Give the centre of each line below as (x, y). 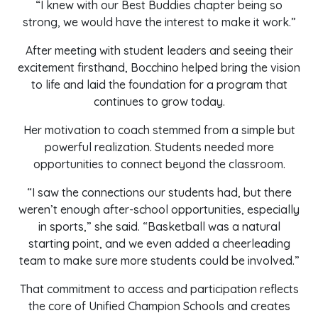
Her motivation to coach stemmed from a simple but (159, 130)
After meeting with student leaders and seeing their (159, 50)
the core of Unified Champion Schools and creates (159, 306)
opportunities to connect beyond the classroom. (159, 164)
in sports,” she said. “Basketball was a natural (159, 226)
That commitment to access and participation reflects (159, 289)
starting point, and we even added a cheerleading (159, 243)
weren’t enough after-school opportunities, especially (159, 209)
